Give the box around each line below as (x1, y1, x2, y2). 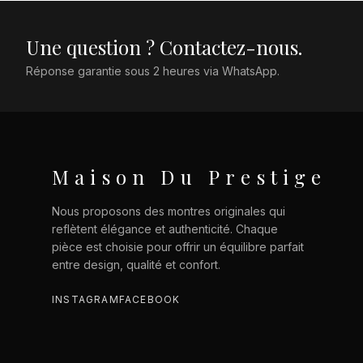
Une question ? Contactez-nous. (26, 34, 302, 60)
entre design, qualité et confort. (52, 258, 220, 271)
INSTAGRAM (52, 293, 119, 305)
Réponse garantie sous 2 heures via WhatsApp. (26, 64, 280, 78)
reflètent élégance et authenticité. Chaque (52, 222, 278, 236)
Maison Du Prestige (52, 164, 327, 190)
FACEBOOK (118, 293, 181, 305)
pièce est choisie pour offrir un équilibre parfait (52, 240, 304, 254)
